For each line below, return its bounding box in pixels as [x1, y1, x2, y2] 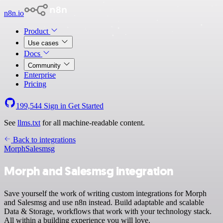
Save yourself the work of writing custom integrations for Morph [4, 189, 207, 198]
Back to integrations [11, 135, 76, 144]
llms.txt [17, 118, 40, 127]
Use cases [28, 39, 61, 47]
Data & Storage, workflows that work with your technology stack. [4, 207, 212, 216]
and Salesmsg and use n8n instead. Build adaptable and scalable [4, 198, 204, 207]
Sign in [42, 102, 68, 110]
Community [28, 62, 63, 69]
